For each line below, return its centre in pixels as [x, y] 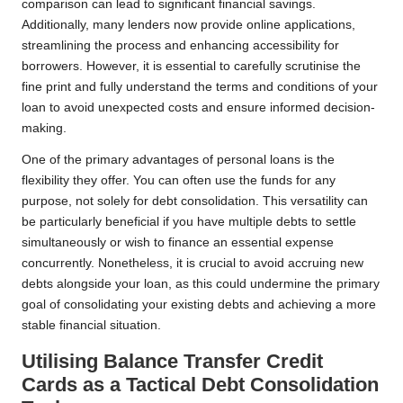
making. [44, 129]
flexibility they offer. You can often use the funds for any [179, 181]
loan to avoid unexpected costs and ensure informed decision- [198, 108]
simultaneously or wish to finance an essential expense [178, 243]
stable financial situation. [91, 326]
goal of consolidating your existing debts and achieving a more [199, 305]
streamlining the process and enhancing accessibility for [180, 46]
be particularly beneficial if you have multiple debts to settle [189, 222]
